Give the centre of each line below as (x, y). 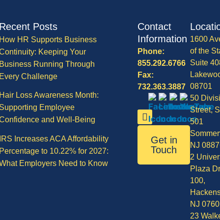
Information (163, 39)
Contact (155, 26)
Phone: (151, 51)
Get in (164, 140)
